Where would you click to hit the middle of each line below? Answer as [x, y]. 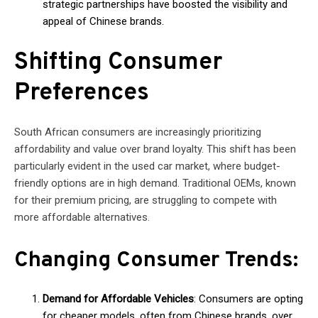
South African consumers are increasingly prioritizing [138, 132]
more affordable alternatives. [82, 217]
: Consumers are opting [248, 298]
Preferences [82, 93]
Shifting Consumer [118, 62]
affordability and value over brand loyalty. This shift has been [155, 149]
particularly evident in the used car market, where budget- [147, 166]
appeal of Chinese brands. [103, 21]
